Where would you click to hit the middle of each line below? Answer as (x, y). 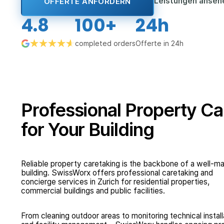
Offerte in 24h (159, 43)
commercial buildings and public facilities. (93, 190)
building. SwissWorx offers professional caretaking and (117, 172)
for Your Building (87, 129)
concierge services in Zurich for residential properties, (115, 181)
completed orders (105, 43)
